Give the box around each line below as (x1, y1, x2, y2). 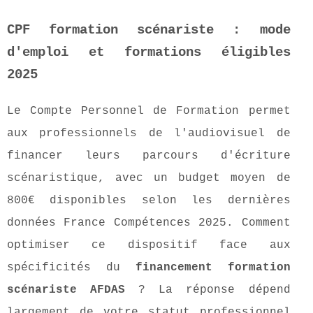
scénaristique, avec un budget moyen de (7, 172, 291, 185)
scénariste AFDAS (7, 284, 126, 297)
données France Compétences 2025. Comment (7, 217, 291, 230)
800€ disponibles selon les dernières (7, 194, 291, 208)
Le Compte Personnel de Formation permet (7, 105, 291, 118)
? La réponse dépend (125, 284, 291, 297)
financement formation (135, 261, 291, 275)
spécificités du (7, 261, 136, 275)
